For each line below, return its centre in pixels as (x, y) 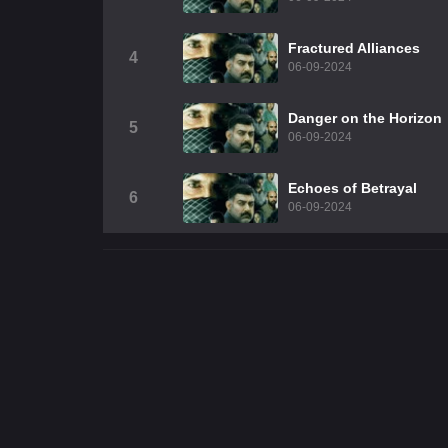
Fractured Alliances (354, 48)
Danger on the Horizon (365, 118)
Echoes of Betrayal (352, 188)
